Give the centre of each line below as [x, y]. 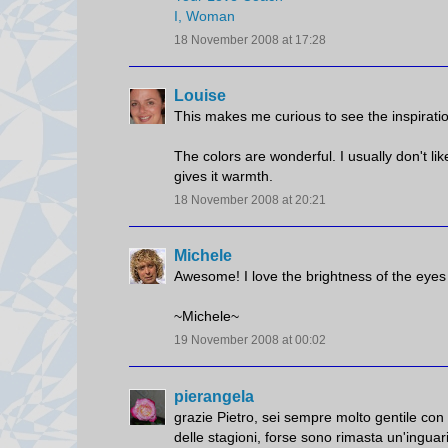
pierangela [214, 396]
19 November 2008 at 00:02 [250, 340]
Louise [200, 96]
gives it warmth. [223, 176]
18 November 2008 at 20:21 [250, 200]
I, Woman [204, 15]
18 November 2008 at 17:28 [250, 39]
